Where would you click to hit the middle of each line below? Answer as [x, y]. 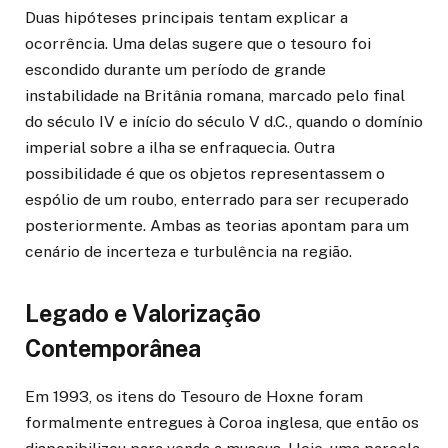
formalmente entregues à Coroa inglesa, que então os [222, 422]
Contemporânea [113, 349]
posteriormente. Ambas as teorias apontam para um [217, 225]
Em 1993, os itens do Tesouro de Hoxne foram [194, 396]
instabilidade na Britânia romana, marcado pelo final [215, 95]
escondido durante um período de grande [175, 69]
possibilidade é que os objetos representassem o [205, 173]
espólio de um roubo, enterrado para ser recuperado [217, 199]
